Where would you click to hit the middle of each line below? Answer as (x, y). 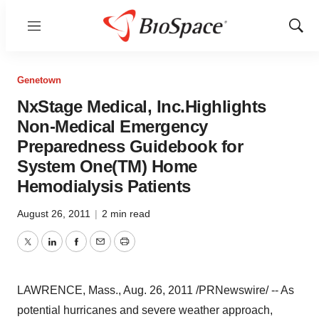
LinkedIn (73, 250)
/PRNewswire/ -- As (244, 290)
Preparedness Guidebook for (130, 146)
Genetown (39, 80)
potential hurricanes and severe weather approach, (145, 310)
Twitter (43, 250)
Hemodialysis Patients (104, 186)
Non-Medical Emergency (113, 126)
